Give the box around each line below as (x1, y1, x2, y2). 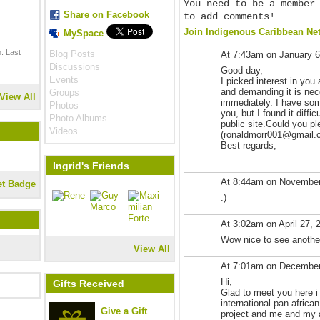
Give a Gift (101, 306, 147, 316)
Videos (49, 126, 78, 136)
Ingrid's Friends (53, 160, 129, 171)
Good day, (221, 65, 263, 76)
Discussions (49, 61, 100, 72)
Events (49, 74, 79, 85)
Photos (49, 100, 79, 111)
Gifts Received (53, 278, 124, 289)
